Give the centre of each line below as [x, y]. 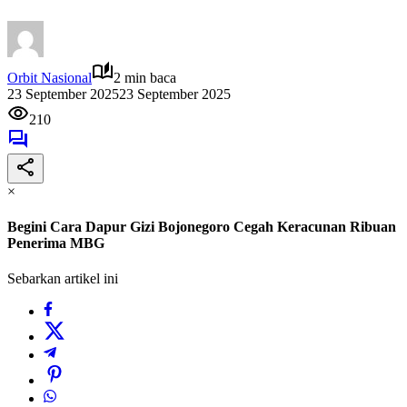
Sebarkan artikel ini [63, 279]
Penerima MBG [56, 243]
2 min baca [145, 77]
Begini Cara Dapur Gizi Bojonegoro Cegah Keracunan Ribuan [202, 227]
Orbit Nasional [50, 77]
